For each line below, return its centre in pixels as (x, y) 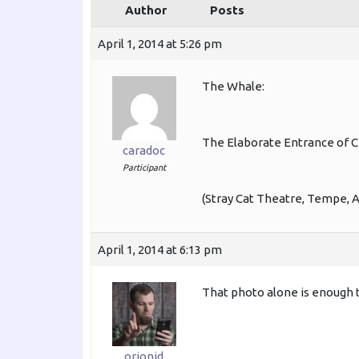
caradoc (144, 150)
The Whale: (233, 86)
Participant (144, 167)
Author (146, 10)
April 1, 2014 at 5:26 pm (160, 43)
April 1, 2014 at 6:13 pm (160, 249)
